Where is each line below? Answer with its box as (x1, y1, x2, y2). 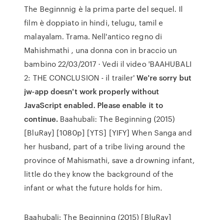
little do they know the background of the (24, 168, 174, 179)
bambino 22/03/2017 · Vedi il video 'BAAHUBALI (24, 58, 192, 69)
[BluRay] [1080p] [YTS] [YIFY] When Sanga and (24, 127, 192, 138)
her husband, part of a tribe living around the (24, 141, 185, 152)
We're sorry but (137, 72, 192, 83)
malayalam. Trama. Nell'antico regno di (24, 31, 163, 42)
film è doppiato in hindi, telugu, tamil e (24, 17, 164, 28)
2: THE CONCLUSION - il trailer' (24, 72, 137, 83)
